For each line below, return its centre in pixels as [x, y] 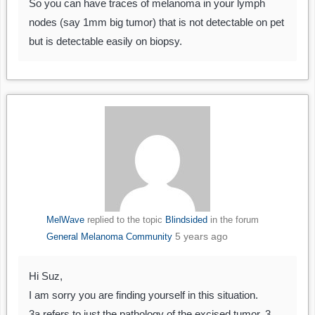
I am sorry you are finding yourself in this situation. [143, 295]
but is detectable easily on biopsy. [105, 41]
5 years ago [201, 237]
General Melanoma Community [109, 237]
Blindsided [186, 220]
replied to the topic [124, 220]
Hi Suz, [46, 276]
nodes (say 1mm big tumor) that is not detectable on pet [156, 22]
